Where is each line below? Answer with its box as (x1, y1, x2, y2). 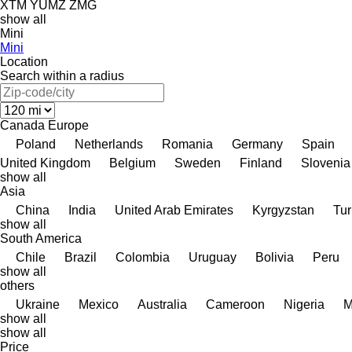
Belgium (109, 156, 156, 170)
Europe (48, 118, 89, 132)
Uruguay (189, 250, 236, 264)
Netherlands (75, 137, 143, 151)
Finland (240, 156, 282, 170)
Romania (162, 137, 213, 151)
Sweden (174, 156, 221, 170)
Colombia (115, 250, 170, 264)
